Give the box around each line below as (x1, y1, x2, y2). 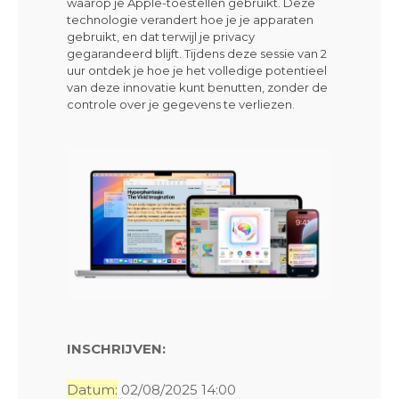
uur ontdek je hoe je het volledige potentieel (67, 63, 327, 78)
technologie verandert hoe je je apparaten (67, 12, 313, 28)
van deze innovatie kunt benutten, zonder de (67, 80, 328, 95)
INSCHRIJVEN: (67, 339, 166, 357)
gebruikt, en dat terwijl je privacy (67, 29, 255, 45)
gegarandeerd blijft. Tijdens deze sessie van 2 (67, 46, 327, 61)
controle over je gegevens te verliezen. (67, 97, 295, 112)
